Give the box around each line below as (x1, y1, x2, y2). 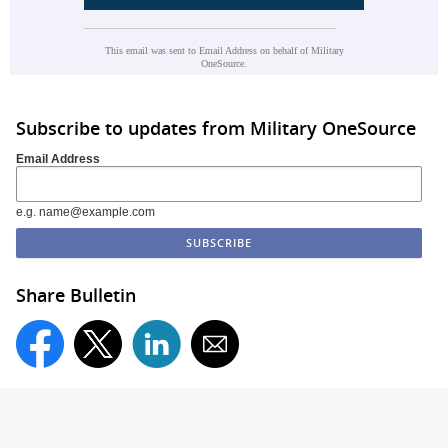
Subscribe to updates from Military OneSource (16, 115, 416, 140)
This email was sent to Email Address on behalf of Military (104, 45, 344, 57)
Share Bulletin (16, 283, 136, 308)
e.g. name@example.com (16, 206, 155, 219)
